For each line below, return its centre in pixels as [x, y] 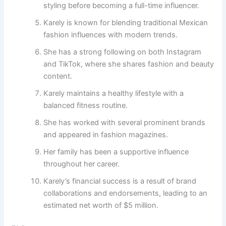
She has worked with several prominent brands [125, 123]
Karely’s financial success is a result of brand [120, 181]
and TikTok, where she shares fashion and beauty [129, 64]
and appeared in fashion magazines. [106, 135]
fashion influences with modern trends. [111, 35]
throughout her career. [82, 164]
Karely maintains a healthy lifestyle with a [114, 94]
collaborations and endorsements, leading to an [126, 193]
